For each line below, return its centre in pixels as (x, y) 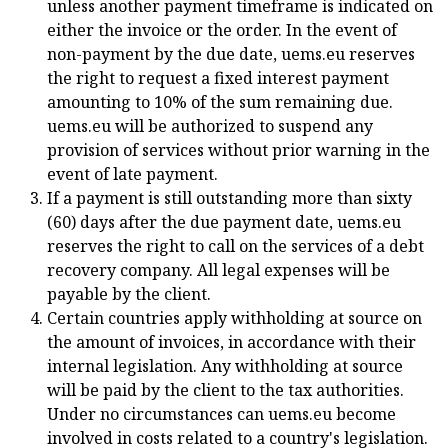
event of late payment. (132, 174)
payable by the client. (129, 294)
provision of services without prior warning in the (238, 150)
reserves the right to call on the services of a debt (235, 246)
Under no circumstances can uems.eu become (221, 414)
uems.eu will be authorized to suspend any (210, 126)
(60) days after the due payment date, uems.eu (224, 222)
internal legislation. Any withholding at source (225, 366)
